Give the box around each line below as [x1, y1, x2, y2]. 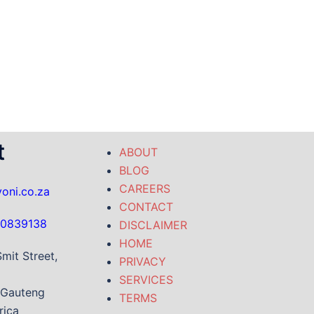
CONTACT [119, 200, 173, 214]
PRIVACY [119, 254, 166, 268]
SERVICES [119, 273, 173, 287]
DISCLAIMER [119, 218, 187, 232]
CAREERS [119, 182, 170, 196]
